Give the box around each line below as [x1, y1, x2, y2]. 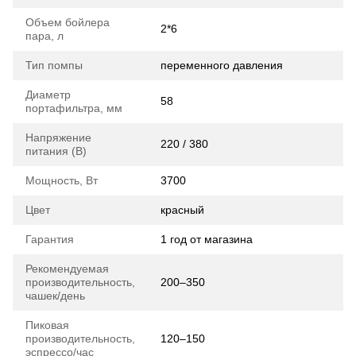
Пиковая [25, 319, 69, 332]
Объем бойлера [25, 16, 110, 29]
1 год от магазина [161, 233, 253, 246]
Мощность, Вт [25, 174, 98, 188]
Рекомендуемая [25, 262, 109, 276]
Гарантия [25, 233, 74, 246]
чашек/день [25, 289, 85, 303]
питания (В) [25, 145, 87, 158]
